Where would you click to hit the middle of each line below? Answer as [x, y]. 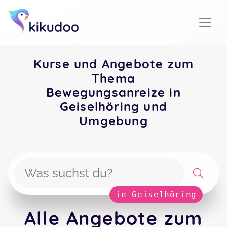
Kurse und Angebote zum [113, 64]
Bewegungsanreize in [113, 92]
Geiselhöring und [113, 106]
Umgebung [113, 121]
